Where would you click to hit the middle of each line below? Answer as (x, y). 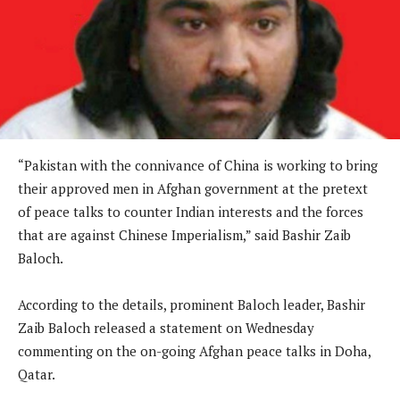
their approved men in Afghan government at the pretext (193, 189)
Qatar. (37, 375)
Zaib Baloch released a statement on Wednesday (166, 328)
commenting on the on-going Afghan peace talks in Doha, (194, 351)
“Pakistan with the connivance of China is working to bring (198, 166)
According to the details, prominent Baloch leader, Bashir (192, 305)
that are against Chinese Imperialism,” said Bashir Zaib (184, 235)
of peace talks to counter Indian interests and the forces (191, 212)
